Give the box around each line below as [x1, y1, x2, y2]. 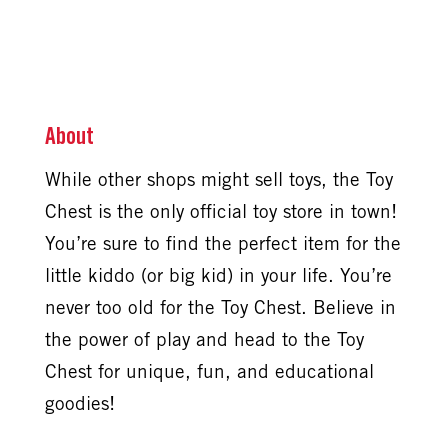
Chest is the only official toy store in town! [44, 203, 397, 223]
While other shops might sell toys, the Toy [44, 171, 393, 191]
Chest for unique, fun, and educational [44, 363, 374, 383]
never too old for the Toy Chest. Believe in [44, 299, 396, 319]
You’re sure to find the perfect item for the [44, 235, 401, 255]
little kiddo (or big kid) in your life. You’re [44, 267, 392, 287]
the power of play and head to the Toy [44, 331, 364, 351]
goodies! [44, 395, 115, 415]
